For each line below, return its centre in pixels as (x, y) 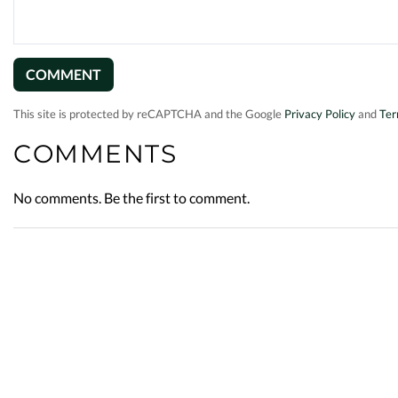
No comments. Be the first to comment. (131, 198)
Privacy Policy (320, 114)
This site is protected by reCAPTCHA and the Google (149, 114)
